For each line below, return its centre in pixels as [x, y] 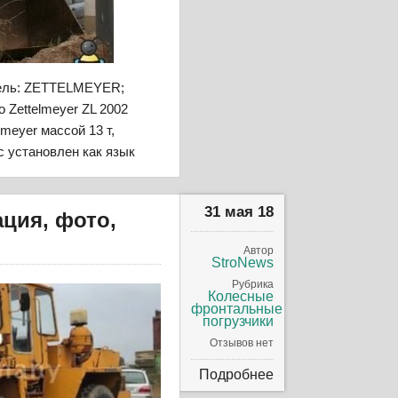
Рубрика [253, 284]
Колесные [241, 296]
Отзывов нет [242, 343]
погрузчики [239, 321]
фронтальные [237, 309]
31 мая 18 [239, 212]
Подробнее [237, 374]
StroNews [243, 263]
